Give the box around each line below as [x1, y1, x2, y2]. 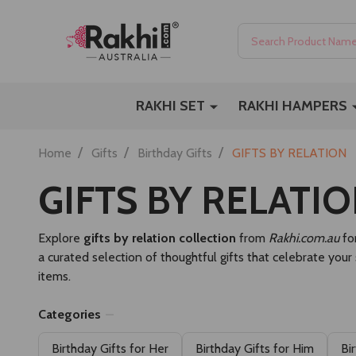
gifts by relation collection [83, 230, 236, 246]
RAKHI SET [136, 96, 205, 114]
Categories [38, 306, 101, 322]
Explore [38, 230, 83, 246]
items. [38, 268, 71, 284]
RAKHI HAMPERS [238, 96, 347, 114]
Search [238, 25, 274, 41]
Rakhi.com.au [269, 230, 339, 246]
